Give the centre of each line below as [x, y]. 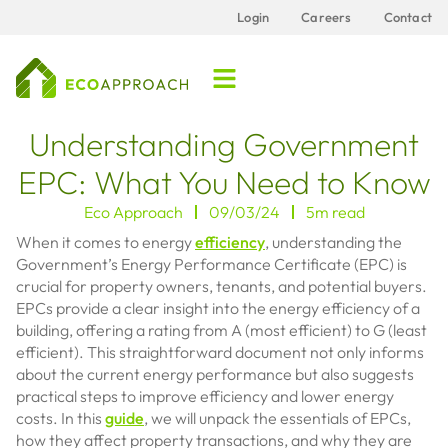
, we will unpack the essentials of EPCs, [277, 418]
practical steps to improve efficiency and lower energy [205, 396]
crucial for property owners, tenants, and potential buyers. [221, 286]
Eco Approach [133, 212]
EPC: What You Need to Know [224, 182]
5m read [335, 212]
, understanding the [333, 242]
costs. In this [60, 418]
